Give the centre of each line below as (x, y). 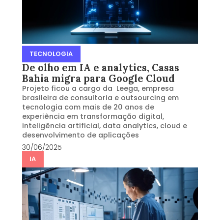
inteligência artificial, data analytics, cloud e (104, 125)
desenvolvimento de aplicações (80, 135)
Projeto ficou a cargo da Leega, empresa (98, 88)
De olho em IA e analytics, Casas (100, 68)
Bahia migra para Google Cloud (98, 78)
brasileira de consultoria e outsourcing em (100, 97)
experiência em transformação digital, (93, 116)
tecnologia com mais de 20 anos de (88, 107)
